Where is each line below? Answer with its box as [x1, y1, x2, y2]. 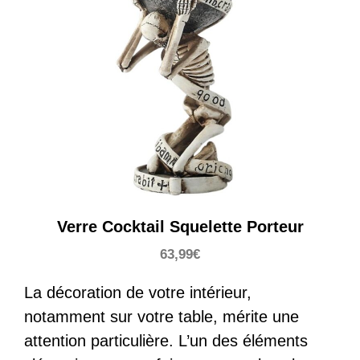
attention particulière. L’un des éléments [24, 332, 308, 350]
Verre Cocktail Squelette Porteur [56, 218, 304, 235]
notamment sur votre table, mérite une [24, 308, 299, 325]
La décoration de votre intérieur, [24, 284, 252, 301]
